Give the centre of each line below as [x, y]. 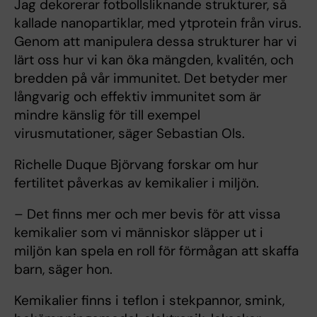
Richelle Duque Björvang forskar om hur [136, 164]
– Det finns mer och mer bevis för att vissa [147, 214]
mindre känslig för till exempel [107, 115]
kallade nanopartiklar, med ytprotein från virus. [158, 23]
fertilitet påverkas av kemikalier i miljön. [137, 183]
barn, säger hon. [63, 269]
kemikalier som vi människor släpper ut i [139, 232]
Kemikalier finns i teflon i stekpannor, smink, [149, 300]
